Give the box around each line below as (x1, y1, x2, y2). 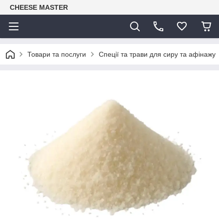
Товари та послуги (27, 50, 86, 58)
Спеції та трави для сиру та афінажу (99, 50, 216, 58)
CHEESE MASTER (10, 3, 68, 11)
